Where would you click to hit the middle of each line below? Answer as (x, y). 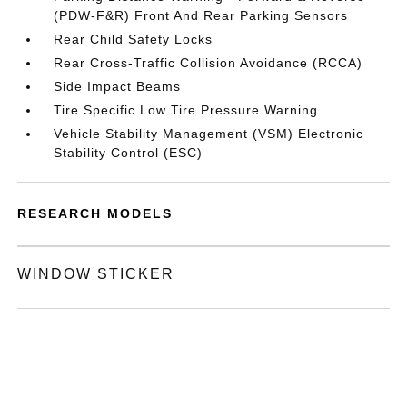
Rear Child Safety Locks (134, 39)
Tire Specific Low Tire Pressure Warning (186, 110)
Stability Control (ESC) (129, 153)
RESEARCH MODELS (95, 213)
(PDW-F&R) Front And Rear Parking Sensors (201, 15)
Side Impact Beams (118, 86)
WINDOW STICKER (96, 274)
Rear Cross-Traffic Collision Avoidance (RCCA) (208, 63)
